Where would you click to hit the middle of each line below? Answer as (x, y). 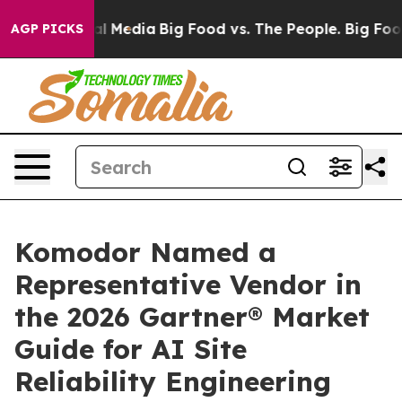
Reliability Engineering (173, 381)
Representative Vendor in (188, 284)
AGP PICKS (47, 29)
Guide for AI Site (131, 349)
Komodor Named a (145, 252)
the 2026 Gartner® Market (192, 317)
